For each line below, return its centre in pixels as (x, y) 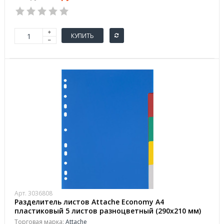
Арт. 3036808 (33, 193)
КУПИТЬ (82, 35)
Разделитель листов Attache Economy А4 (89, 202)
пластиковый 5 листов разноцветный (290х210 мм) (108, 211)
